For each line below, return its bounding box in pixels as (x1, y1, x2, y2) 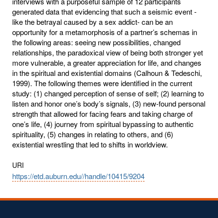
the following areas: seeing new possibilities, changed (12, 36, 181, 47)
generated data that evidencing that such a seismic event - (12, 6, 197, 17)
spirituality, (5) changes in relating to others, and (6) (12, 128, 173, 139)
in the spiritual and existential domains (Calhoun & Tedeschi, (12, 67, 202, 78)
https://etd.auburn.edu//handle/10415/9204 (12, 170, 145, 181)
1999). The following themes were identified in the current (12, 77, 192, 88)
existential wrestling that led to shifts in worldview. (12, 139, 168, 149)
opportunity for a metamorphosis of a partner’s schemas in (12, 26, 197, 37)
